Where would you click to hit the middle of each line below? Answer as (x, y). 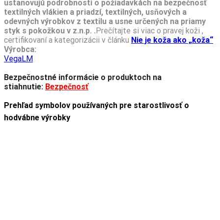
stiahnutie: (24, 86)
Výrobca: (20, 49)
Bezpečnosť (67, 86)
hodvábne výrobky (37, 117)
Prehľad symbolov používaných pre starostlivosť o (96, 105)
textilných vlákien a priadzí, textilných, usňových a (95, 12)
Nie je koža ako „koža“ (172, 40)
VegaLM (18, 58)
